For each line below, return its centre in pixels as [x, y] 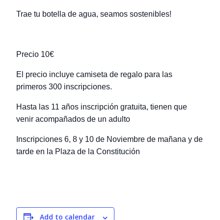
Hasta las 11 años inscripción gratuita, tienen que [102, 107]
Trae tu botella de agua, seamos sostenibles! [94, 14]
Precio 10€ [35, 55]
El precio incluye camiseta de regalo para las [95, 75]
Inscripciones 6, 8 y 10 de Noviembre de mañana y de [110, 139]
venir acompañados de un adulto [73, 119]
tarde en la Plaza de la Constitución [78, 152]
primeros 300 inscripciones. [64, 87]
